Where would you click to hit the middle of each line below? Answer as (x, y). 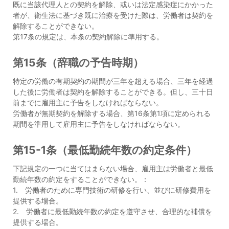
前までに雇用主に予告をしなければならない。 (88, 102)
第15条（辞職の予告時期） (78, 63)
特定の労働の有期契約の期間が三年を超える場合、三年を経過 (113, 81)
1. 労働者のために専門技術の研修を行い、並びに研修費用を (112, 190)
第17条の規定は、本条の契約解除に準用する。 (88, 37)
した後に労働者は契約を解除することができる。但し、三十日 (113, 92)
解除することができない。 (56, 26)
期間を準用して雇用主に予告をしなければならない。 (99, 124)
